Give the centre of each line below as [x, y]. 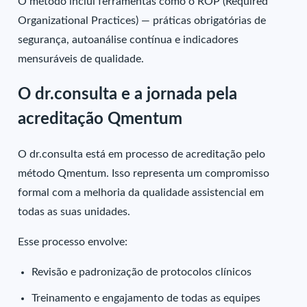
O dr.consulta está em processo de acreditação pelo [142, 155]
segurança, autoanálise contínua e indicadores [128, 39]
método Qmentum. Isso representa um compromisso [144, 174]
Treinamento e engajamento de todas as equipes [146, 298]
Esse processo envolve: [73, 242]
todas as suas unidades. [74, 212]
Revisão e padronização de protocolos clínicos [142, 272]
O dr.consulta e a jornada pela [128, 94]
